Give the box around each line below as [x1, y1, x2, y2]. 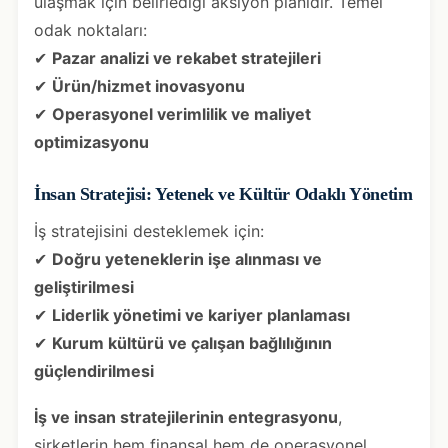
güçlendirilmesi [34, 360, 154, 381]
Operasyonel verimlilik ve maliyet [52, 103, 311, 124]
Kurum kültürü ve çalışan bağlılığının [52, 332, 332, 353]
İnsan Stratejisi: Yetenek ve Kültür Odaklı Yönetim [34, 183, 413, 204]
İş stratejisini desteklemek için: [34, 220, 264, 241]
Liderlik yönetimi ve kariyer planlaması [52, 304, 350, 325]
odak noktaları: [34, 19, 147, 40]
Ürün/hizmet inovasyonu [52, 75, 245, 96]
